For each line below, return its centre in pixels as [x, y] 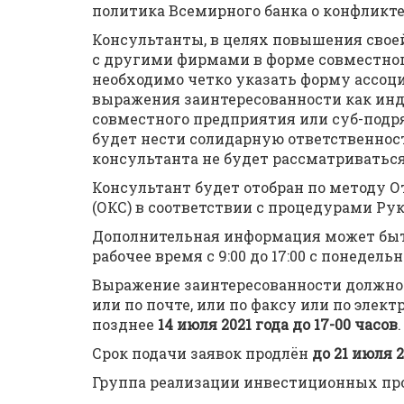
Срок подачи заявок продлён [202, 353]
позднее [125, 324]
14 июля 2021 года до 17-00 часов [278, 324]
